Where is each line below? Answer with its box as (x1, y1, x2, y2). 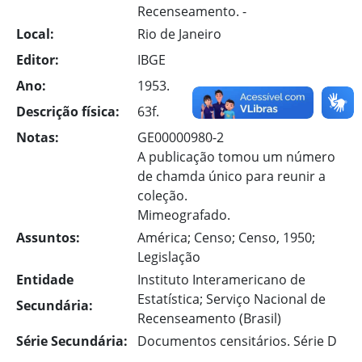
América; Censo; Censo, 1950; (137, 229, 315, 246)
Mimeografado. (137, 206, 230, 224)
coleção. (137, 187, 187, 204)
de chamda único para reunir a (137, 167, 326, 185)
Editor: (16, 51, 59, 69)
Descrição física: (16, 103, 120, 120)
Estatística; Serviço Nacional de (137, 290, 326, 308)
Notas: (16, 128, 59, 146)
